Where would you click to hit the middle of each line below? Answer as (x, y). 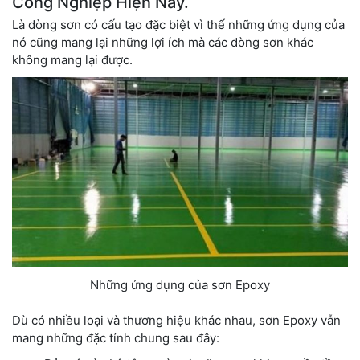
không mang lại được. (72, 60)
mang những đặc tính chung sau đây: (116, 338)
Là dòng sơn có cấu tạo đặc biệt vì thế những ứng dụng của (178, 25)
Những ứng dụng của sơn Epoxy (180, 284)
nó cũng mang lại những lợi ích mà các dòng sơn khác (163, 43)
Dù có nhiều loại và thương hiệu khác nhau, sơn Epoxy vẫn (176, 321)
